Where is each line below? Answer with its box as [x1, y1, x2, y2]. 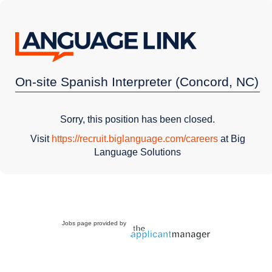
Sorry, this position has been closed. [60, 114, 216, 124]
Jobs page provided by [62, 219, 128, 226]
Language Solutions [94, 146, 182, 157]
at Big [217, 133, 245, 144]
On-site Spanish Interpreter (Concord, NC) [15, 75, 259, 89]
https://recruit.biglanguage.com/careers [51, 133, 218, 144]
